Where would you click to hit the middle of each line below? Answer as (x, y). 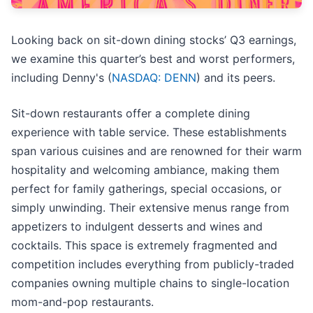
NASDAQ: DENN (154, 78)
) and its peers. (236, 78)
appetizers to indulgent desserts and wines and (137, 227)
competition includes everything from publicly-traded (153, 264)
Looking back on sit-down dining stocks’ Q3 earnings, (154, 40)
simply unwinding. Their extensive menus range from (150, 208)
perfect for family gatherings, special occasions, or (146, 189)
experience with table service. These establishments (149, 132)
